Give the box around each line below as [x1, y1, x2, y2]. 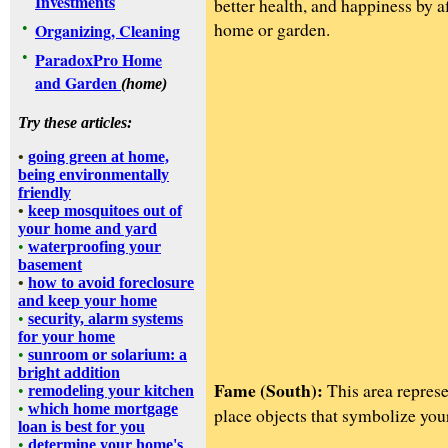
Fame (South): [214, 376, 323, 403]
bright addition [18, 364, 120, 381]
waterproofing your [28, 238, 161, 255]
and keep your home [18, 292, 157, 309]
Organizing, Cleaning [35, 19, 180, 42]
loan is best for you [18, 418, 145, 435]
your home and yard [18, 220, 157, 237]
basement [18, 256, 82, 273]
